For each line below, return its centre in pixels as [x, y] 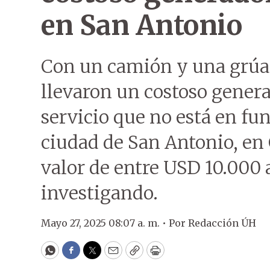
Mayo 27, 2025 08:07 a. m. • [105, 223]
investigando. [99, 193]
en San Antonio [141, 25]
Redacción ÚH [222, 223]
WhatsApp [77, 256]
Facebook [96, 256]
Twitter [111, 256]
